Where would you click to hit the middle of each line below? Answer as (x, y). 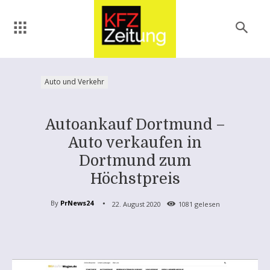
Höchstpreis (135, 178)
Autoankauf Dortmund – (135, 124)
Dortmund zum (135, 160)
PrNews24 (77, 203)
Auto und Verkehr (74, 81)
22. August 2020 (136, 204)
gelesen (206, 204)
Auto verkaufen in (135, 142)
